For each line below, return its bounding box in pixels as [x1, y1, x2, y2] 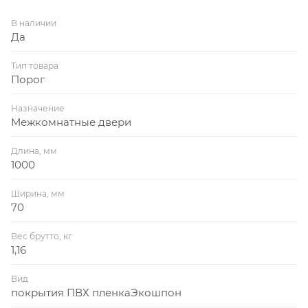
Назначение [11, 102, 65, 113]
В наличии [11, 17, 56, 28]
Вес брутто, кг [11, 230, 72, 241]
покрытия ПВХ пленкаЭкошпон [11, 285, 181, 299]
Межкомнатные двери [11, 115, 131, 129]
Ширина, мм [11, 188, 65, 199]
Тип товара [11, 60, 58, 71]
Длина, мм [11, 145, 57, 156]
